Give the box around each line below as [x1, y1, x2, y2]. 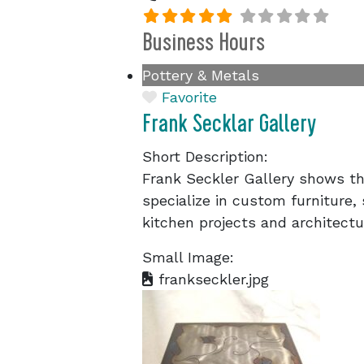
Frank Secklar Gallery [142, 108, 316, 139]
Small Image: [142, 249, 234, 266]
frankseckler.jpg [154, 271, 269, 288]
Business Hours [142, 27, 265, 58]
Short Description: [142, 148, 268, 165]
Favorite [162, 89, 217, 106]
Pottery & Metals [142, 67, 259, 84]
